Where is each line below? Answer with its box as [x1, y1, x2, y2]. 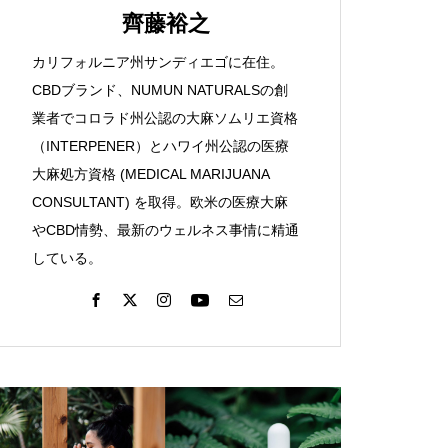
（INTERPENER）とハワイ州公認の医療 [32, 138, 289, 154]
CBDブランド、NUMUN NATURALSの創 [32, 82, 288, 98]
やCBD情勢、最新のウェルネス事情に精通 [32, 222, 299, 238]
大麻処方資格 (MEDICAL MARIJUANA [32, 166, 269, 182]
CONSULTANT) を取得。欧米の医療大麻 [32, 194, 288, 210]
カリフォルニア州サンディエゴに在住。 [32, 54, 284, 70]
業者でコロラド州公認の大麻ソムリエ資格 [32, 110, 298, 126]
